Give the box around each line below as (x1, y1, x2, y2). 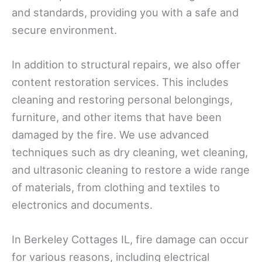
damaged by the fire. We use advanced (12, 127, 209, 141)
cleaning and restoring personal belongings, (12, 92, 233, 106)
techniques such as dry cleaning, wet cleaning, (12, 145, 248, 158)
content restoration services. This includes (12, 75, 229, 88)
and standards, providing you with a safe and (12, 5, 239, 19)
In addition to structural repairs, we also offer (12, 57, 240, 71)
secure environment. (12, 23, 117, 36)
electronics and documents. (12, 198, 153, 211)
